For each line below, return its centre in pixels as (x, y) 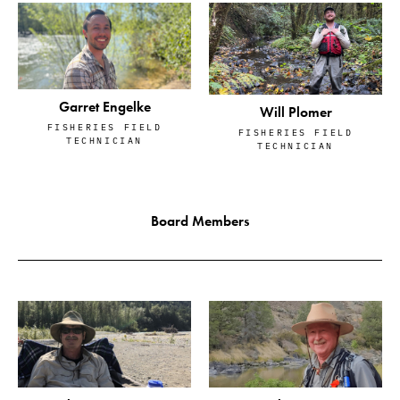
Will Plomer (296, 112)
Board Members (200, 221)
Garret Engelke (104, 107)
